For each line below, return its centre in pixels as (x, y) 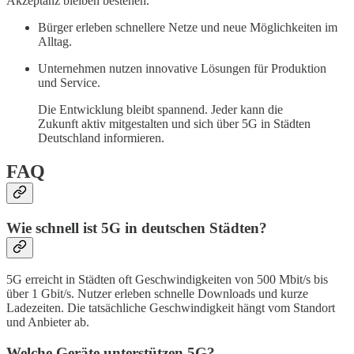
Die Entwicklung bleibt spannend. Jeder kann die (160, 109)
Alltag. (55, 41)
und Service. (69, 82)
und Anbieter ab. (48, 322)
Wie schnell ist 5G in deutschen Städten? (137, 228)
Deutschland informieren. (101, 137)
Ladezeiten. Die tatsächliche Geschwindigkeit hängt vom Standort (171, 308)
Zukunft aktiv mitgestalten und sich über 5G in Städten (174, 123)
